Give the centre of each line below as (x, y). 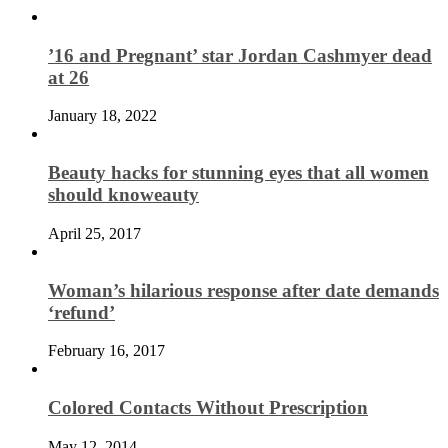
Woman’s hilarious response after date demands (243, 290)
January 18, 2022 (102, 116)
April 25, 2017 (94, 233)
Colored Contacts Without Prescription (208, 408)
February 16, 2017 (106, 351)
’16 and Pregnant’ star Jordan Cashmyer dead (240, 55)
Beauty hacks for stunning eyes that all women (238, 173)
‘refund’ (81, 312)
